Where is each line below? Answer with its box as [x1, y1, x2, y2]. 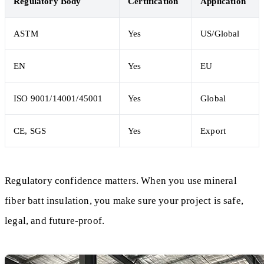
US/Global [200, 28, 240, 38]
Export [200, 125, 226, 136]
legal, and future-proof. [5, 214, 105, 226]
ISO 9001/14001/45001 [14, 93, 103, 103]
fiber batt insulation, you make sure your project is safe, [5, 194, 243, 206]
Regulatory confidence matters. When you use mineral [5, 174, 237, 186]
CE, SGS [14, 125, 47, 136]
